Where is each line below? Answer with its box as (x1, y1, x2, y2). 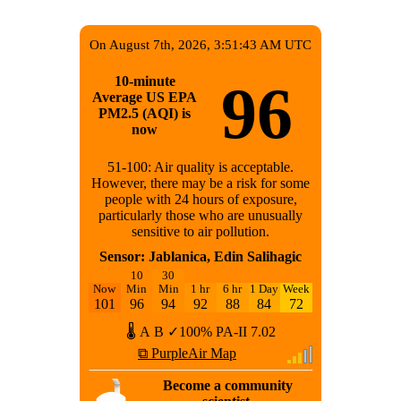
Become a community (162, 378, 293, 394)
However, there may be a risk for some (91, 175, 310, 192)
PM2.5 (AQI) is (98, 105, 191, 121)
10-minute (114, 73, 175, 89)
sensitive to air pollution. (132, 224, 269, 240)
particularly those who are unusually (98, 208, 303, 224)
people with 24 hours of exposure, (104, 192, 297, 208)
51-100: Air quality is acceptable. (107, 159, 294, 175)
